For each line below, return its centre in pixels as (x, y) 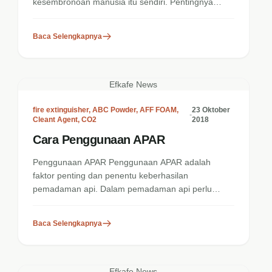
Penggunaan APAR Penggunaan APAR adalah (122, 162)
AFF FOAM (158, 110)
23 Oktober (211, 110)
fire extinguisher (61, 110)
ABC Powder (114, 110)
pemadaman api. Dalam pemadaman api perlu (123, 189)
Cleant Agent (56, 120)
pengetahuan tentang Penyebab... (99, 15)
